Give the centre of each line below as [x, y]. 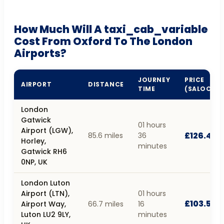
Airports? [40, 53]
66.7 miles [106, 204]
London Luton [45, 183]
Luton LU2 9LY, [46, 214]
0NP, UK [34, 162]
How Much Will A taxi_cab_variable [111, 29]
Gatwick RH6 [44, 151]
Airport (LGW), [47, 130]
